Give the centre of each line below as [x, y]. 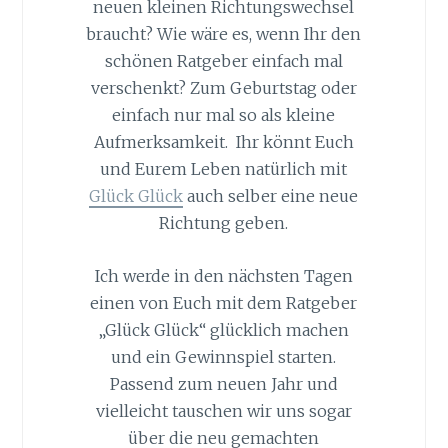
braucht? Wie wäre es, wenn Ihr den [224, 34]
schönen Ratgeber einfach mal [223, 61]
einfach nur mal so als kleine [224, 115]
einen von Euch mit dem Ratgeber [224, 302]
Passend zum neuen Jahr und [223, 383]
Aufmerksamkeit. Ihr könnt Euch [223, 142]
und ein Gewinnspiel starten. [224, 356]
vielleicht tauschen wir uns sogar [223, 410]
